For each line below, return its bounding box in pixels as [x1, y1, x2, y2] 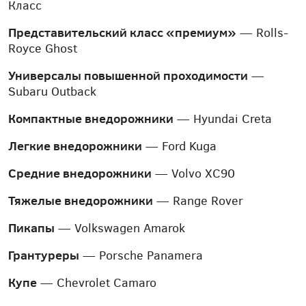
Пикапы [8, 219, 55, 237]
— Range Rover [153, 193, 243, 210]
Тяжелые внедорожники [8, 192, 153, 210]
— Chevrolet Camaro [37, 275, 156, 292]
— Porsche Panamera [79, 247, 203, 264]
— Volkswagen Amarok [55, 220, 185, 237]
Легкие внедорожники [8, 137, 142, 155]
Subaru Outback [8, 83, 96, 100]
